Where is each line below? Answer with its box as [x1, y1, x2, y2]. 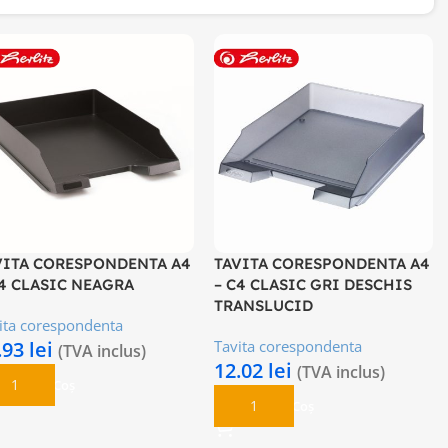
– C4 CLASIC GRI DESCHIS [214, 274, 413, 294]
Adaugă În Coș [226, 396, 315, 415]
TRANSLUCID [214, 295, 314, 315]
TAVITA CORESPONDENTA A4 [214, 253, 431, 273]
